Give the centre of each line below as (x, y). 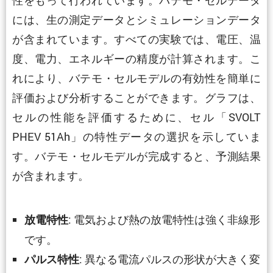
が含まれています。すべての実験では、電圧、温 (136, 39)
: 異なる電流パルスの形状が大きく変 (170, 259)
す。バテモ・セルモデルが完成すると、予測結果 (136, 156)
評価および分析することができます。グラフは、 (136, 97)
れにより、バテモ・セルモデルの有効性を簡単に (136, 78)
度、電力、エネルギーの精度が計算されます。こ (136, 58)
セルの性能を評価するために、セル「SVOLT (136, 117)
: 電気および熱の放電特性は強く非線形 (164, 219)
